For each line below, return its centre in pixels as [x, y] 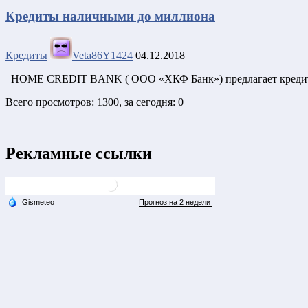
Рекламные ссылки [79, 154]
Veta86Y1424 [102, 56]
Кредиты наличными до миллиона [110, 16]
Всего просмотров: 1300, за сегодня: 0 [95, 102]
